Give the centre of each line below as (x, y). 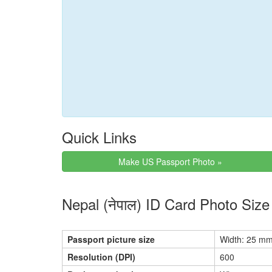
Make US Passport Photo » (171, 161)
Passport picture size (111, 239)
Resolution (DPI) (101, 257)
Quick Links (99, 137)
